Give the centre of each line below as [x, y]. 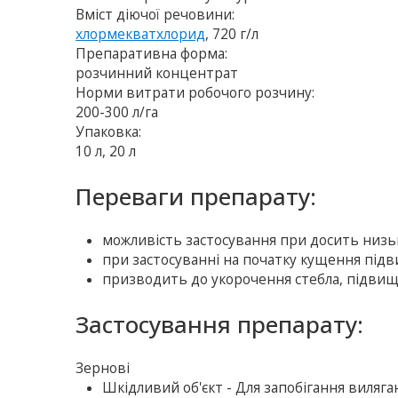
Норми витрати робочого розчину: [195, 93]
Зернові [103, 369]
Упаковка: [109, 132]
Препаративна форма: [152, 54]
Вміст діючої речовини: [155, 15]
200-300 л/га [117, 113]
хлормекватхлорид [141, 35]
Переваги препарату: [196, 197]
